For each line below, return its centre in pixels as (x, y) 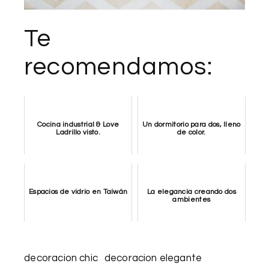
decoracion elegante (153, 258)
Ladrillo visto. (78, 133)
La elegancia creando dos (191, 192)
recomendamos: (118, 67)
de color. (191, 133)
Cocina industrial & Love (78, 125)
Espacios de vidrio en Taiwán (78, 192)
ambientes (192, 200)
